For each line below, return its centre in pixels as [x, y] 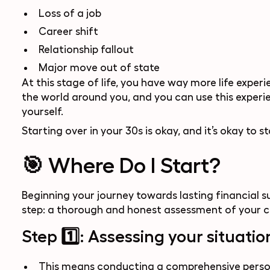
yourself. [42, 111]
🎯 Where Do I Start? [121, 165]
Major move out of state [99, 67]
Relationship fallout [86, 49]
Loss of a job [70, 13]
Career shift [68, 31]
